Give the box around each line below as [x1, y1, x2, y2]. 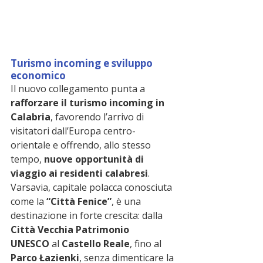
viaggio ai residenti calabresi [11, 167, 148, 180]
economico [11, 69, 66, 83]
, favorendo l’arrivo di [50, 110, 146, 124]
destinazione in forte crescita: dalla [11, 209, 165, 222]
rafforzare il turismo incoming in [11, 96, 167, 110]
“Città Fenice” [46, 195, 112, 208]
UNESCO [11, 237, 49, 251]
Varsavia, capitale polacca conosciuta [11, 181, 174, 194]
